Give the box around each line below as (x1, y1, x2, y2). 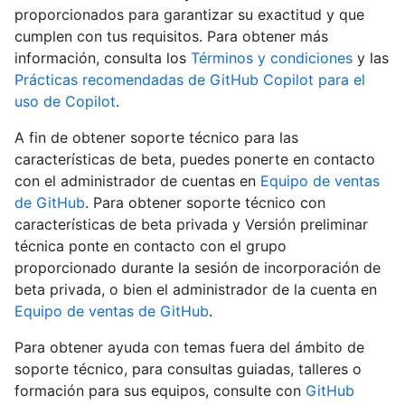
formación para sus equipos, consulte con (14, 381, 306, 400)
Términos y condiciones (191, 49, 353, 68)
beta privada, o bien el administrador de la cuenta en (14, 280, 377, 299)
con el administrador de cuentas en (14, 172, 260, 191)
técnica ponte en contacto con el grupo (14, 237, 287, 256)
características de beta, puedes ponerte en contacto (14, 150, 375, 169)
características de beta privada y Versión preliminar (14, 215, 368, 234)
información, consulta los (14, 49, 191, 68)
